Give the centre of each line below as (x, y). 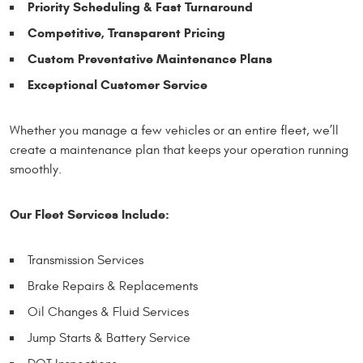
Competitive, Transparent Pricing (126, 33)
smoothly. (36, 169)
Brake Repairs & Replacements (113, 286)
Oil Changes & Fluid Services (108, 312)
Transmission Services (85, 260)
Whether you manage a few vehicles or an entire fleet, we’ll (174, 130)
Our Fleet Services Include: (90, 214)
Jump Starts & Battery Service (109, 338)
